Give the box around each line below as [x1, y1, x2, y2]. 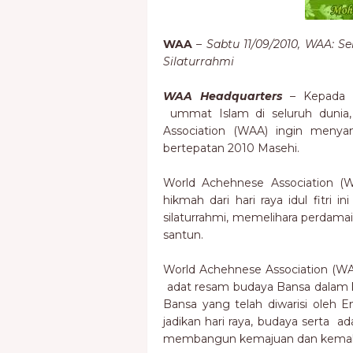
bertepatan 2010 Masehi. [163, 141, 299, 155]
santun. [163, 228, 203, 242]
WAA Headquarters [163, 89, 290, 103]
